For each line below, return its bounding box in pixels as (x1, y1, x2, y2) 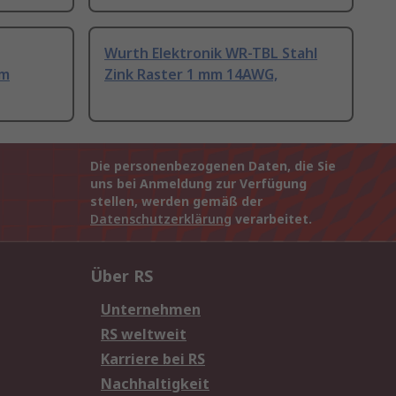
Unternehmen (101, 300, 201, 320)
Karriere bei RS (101, 349, 205, 369)
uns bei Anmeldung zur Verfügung (90, 175, 307, 193)
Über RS (90, 265, 153, 287)
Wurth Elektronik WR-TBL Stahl (104, 43, 317, 64)
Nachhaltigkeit (101, 374, 209, 394)
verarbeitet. (232, 210, 312, 228)
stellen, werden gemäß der (90, 193, 263, 210)
